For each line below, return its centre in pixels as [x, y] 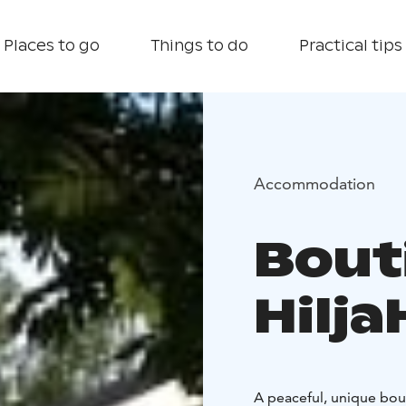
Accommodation [314, 183]
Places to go [52, 46]
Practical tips [351, 46]
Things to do [199, 46]
